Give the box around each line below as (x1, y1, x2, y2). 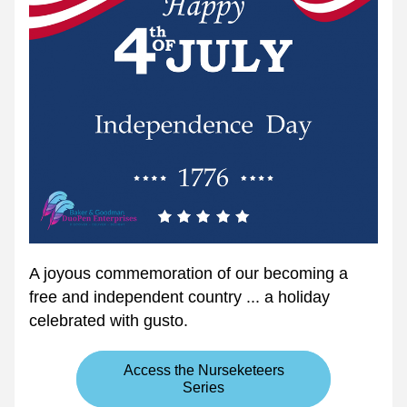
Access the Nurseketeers (123, 362, 284, 378)
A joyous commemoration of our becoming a (29, 264, 348, 283)
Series (183, 380, 224, 395)
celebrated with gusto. (29, 312, 188, 330)
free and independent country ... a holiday (29, 288, 330, 306)
